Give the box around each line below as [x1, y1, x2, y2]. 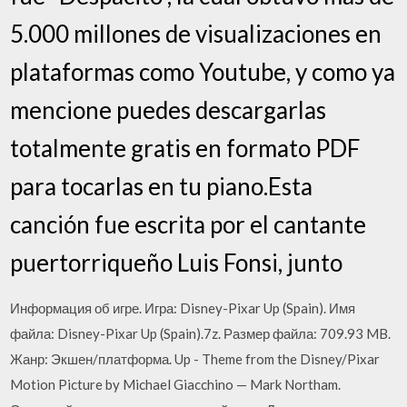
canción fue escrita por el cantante [10, 209, 367, 239]
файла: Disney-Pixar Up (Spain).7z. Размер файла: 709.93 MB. [10, 324, 392, 342]
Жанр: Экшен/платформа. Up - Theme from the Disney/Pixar [10, 350, 381, 367]
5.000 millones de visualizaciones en [10, 18, 382, 48]
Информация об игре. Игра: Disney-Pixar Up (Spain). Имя [10, 299, 356, 316]
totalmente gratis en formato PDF [10, 133, 361, 163]
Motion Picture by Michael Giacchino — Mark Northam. [10, 375, 342, 392]
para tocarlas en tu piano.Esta [10, 171, 313, 201]
